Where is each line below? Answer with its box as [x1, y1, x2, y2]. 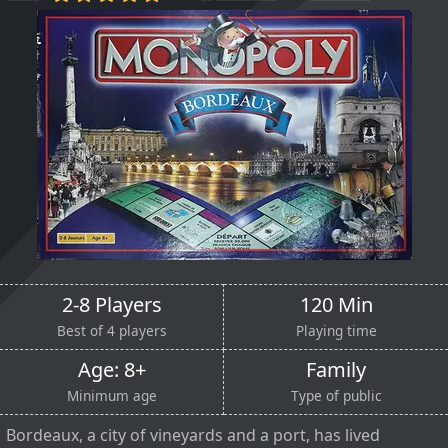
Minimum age [66, 385, 157, 405]
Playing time [295, 320, 377, 340]
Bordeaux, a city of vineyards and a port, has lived [6, 423, 380, 446]
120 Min [299, 290, 373, 318]
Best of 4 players [56, 320, 167, 340]
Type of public [290, 385, 382, 405]
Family [306, 355, 366, 383]
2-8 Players [61, 290, 162, 318]
